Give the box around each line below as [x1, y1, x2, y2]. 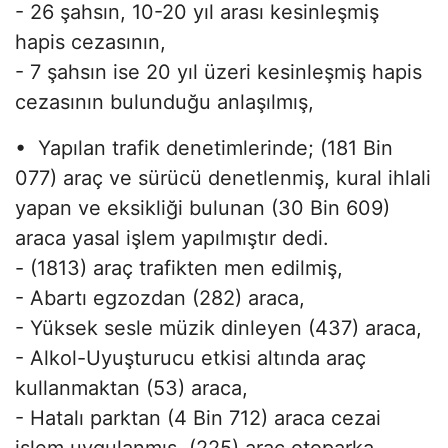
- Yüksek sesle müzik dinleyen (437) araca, [15, 315, 422, 340]
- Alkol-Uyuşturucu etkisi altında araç [15, 345, 366, 370]
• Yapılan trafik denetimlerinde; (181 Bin [15, 135, 393, 160]
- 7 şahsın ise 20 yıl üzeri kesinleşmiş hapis [15, 59, 422, 84]
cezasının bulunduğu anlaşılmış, [15, 89, 314, 114]
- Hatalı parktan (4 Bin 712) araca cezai [15, 405, 381, 430]
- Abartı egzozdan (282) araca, [15, 285, 305, 310]
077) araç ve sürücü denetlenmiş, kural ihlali [15, 165, 431, 190]
